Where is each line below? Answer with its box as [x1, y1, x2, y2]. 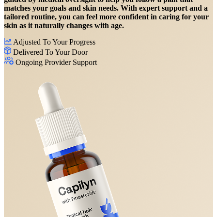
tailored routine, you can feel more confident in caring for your [4, 12, 209, 21]
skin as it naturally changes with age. [4, 21, 124, 30]
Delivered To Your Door [13, 47, 88, 56]
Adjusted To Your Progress [13, 37, 95, 46]
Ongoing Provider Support [15, 58, 97, 66]
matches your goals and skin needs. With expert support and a [4, 3, 208, 12]
